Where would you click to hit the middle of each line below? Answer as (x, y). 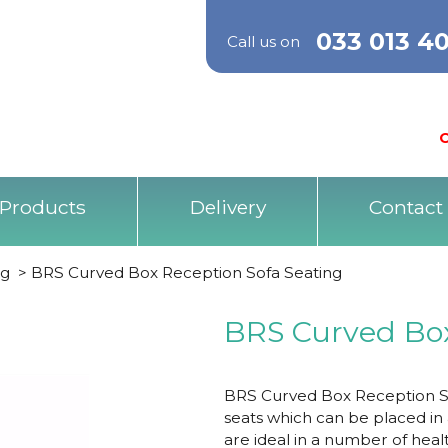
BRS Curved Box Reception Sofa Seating (187, 272)
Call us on (264, 41)
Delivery (227, 207)
